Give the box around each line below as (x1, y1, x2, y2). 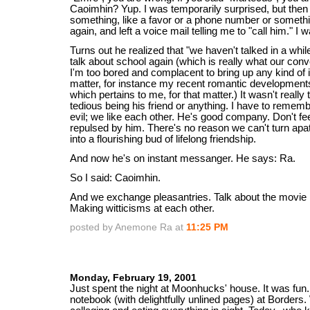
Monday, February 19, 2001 (70, 273, 197, 283)
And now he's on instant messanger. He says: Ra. (70, 153, 295, 164)
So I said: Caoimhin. (70, 172, 161, 183)
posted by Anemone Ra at (70, 222, 186, 232)
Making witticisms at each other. (70, 203, 215, 214)
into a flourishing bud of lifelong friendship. (70, 134, 256, 145)
